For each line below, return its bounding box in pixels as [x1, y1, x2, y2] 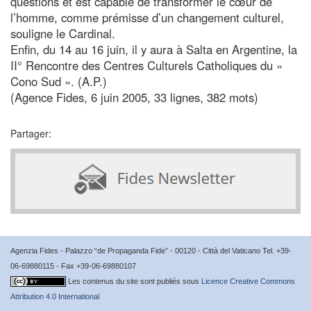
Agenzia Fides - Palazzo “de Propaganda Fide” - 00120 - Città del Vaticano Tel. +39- [10, 246, 292, 255]
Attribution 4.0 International [10, 292, 99, 301]
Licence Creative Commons [201, 276, 295, 285]
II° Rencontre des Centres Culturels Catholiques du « [10, 56, 283, 74]
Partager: [10, 126, 51, 140]
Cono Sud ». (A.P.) [10, 72, 107, 90]
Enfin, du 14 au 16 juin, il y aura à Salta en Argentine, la [10, 40, 297, 58]
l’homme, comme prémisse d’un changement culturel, [10, 8, 284, 26]
